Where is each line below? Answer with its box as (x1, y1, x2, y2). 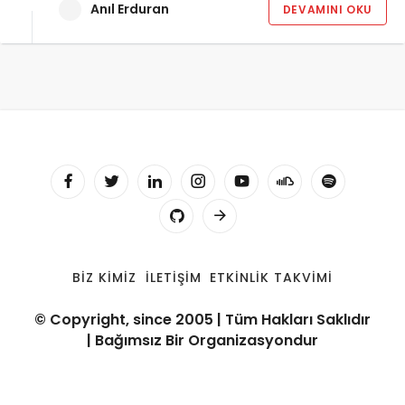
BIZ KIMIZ (71, 268, 137, 287)
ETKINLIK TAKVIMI (210, 268, 334, 287)
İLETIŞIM (145, 268, 202, 287)
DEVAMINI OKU (282, 2, 372, 17)
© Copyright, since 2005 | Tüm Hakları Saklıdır (34, 309, 371, 330)
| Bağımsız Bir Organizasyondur (87, 330, 318, 351)
